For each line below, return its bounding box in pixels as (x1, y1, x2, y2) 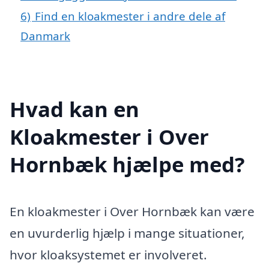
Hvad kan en (10, 94, 139, 123)
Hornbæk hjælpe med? (10, 150, 245, 178)
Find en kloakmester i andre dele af (35, 8, 225, 24)
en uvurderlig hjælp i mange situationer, (10, 224, 245, 241)
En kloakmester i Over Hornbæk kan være (10, 202, 255, 220)
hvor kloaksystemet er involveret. (10, 246, 207, 263)
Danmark (20, 28, 70, 44)
